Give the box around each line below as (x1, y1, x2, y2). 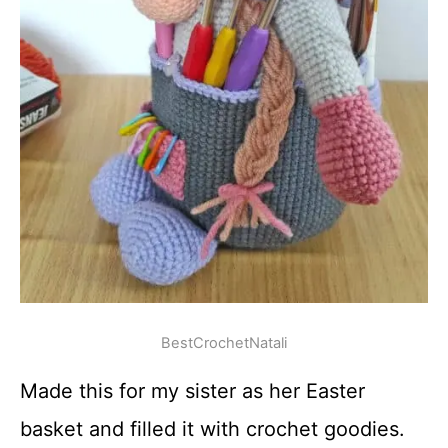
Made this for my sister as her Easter (20, 379, 365, 404)
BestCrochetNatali (161, 334, 287, 353)
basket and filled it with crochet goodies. (20, 417, 405, 442)
